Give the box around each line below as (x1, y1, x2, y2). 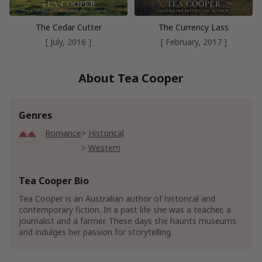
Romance (45, 127, 81, 139)
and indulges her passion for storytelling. (19, 226, 173, 238)
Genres (19, 109, 52, 122)
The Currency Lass (158, 22, 229, 33)
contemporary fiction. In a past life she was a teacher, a (19, 204, 231, 216)
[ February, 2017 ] (160, 36, 227, 48)
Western (88, 142, 120, 154)
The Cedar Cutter (35, 22, 102, 33)
